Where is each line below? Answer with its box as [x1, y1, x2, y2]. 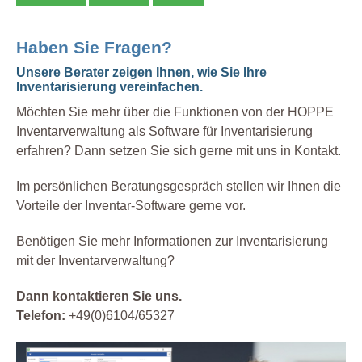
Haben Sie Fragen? [16, 37, 172, 57]
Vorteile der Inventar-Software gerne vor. [16, 198, 246, 213]
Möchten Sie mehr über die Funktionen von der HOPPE [16, 104, 334, 119]
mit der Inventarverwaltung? [16, 253, 175, 267]
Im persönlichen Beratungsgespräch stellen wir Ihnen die [16, 179, 341, 193]
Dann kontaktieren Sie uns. [16, 288, 182, 303]
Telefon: [16, 308, 65, 322]
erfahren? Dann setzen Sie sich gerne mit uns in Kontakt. [16, 143, 341, 158]
